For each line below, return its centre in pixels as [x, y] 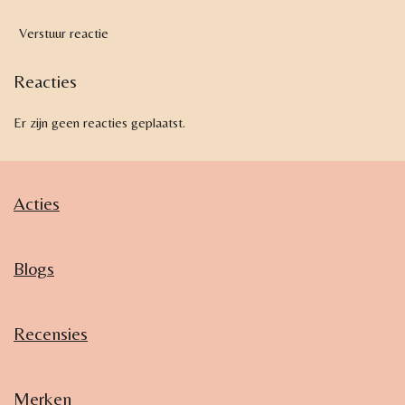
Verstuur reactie [64, 33]
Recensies [51, 333]
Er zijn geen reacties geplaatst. [99, 122]
